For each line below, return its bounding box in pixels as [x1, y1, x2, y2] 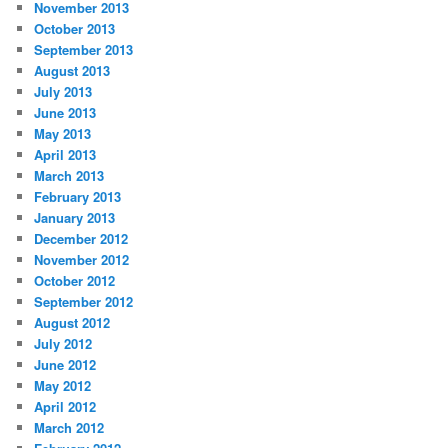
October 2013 [34, 19, 116, 39]
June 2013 [34, 103, 97, 123]
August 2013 [34, 61, 111, 81]
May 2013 [34, 124, 92, 144]
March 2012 [34, 418, 105, 438]
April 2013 [34, 145, 97, 165]
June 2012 [34, 355, 97, 375]
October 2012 [34, 271, 116, 291]
